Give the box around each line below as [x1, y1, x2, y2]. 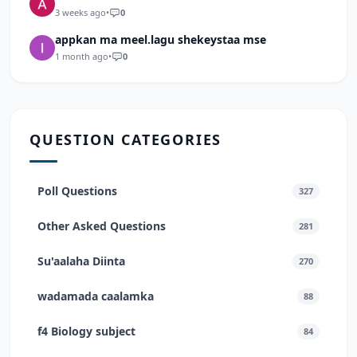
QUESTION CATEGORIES [29, 130, 222, 149]
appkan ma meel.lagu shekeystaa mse [55, 32, 266, 47]
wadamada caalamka [37, 288, 154, 304]
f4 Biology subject [37, 324, 135, 339]
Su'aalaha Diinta [37, 253, 125, 269]
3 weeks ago [55, 6, 106, 18]
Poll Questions [37, 183, 117, 198]
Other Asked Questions [37, 218, 166, 233]
